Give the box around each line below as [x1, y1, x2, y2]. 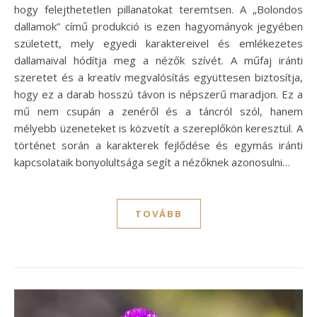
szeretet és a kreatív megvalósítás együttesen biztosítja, [14, 69, 303, 84]
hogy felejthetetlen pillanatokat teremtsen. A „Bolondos [14, 1, 303, 16]
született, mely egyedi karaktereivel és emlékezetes [14, 35, 303, 50]
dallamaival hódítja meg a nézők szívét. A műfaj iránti [14, 52, 303, 67]
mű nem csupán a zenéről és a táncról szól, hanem [14, 103, 303, 118]
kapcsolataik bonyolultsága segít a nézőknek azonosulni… [14, 154, 290, 169]
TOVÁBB [134, 207, 183, 220]
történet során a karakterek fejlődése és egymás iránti [14, 137, 303, 152]
